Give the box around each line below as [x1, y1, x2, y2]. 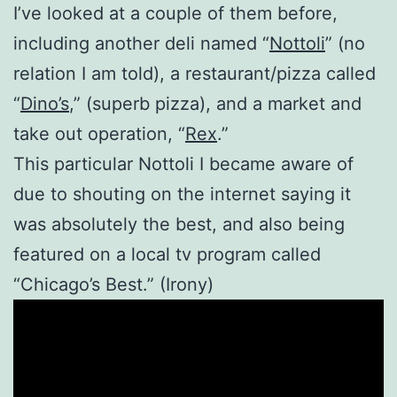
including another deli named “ [13, 32, 269, 54]
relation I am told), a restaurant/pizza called [13, 62, 376, 84]
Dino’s [20, 92, 69, 114]
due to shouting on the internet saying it [13, 183, 351, 205]
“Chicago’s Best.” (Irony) [13, 273, 214, 295]
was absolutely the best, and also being [13, 213, 345, 235]
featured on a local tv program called [13, 243, 321, 265]
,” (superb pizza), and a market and [69, 92, 362, 114]
